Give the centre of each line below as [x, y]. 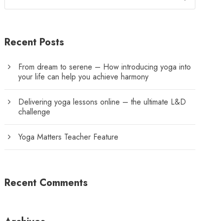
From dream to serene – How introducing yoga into [105, 67]
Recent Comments [46, 183]
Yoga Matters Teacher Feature [69, 137]
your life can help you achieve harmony [84, 77]
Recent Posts [35, 42]
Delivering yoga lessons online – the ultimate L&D [102, 102]
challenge [35, 112]
